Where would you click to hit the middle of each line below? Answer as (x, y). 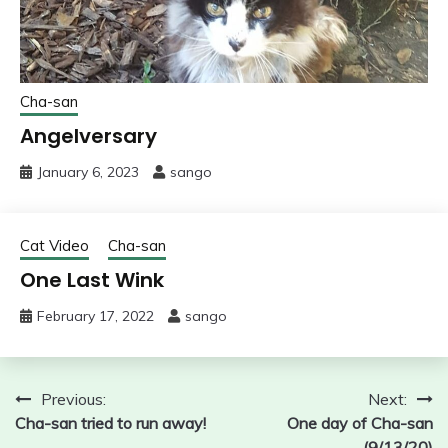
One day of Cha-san (360, 423)
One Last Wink (92, 280)
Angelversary (88, 136)
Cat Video (54, 246)
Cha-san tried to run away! (110, 423)
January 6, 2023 (88, 172)
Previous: (73, 399)
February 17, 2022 (95, 316)
